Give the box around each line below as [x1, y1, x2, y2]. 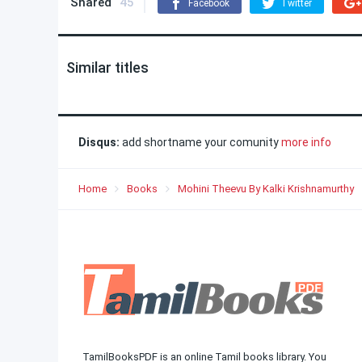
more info [281, 136, 331, 149]
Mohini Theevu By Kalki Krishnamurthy [178, 183, 354, 195]
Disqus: [78, 136, 120, 149]
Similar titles [66, 59, 149, 76]
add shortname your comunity [120, 136, 281, 149]
